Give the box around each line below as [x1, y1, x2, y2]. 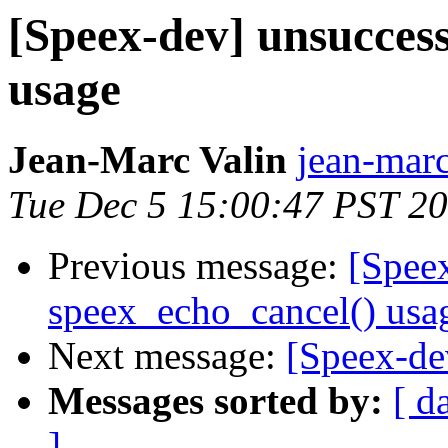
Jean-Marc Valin [8, 138, 287, 182]
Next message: [48, 334, 286, 378]
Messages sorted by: [48, 379, 383, 423]
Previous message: [48, 244, 348, 288]
